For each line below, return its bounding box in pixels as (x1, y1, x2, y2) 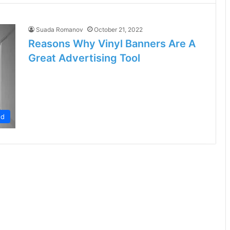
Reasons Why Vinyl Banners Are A (28, 37, 196, 50)
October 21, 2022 (94, 26, 143, 33)
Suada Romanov (36, 26, 83, 33)
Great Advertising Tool (28, 52, 140, 64)
